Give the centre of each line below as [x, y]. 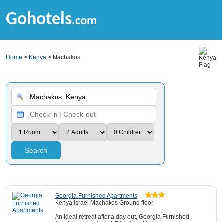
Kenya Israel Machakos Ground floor [104, 203]
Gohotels [39, 20]
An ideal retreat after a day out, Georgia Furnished [122, 217]
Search [36, 150]
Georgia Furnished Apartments [96, 196]
